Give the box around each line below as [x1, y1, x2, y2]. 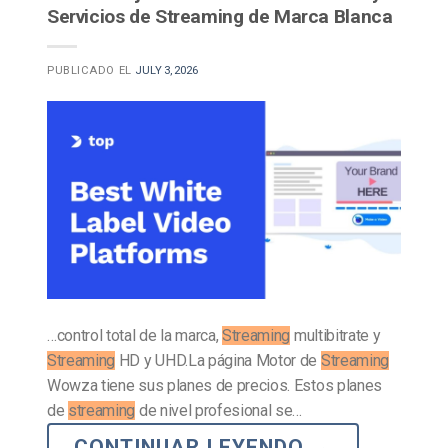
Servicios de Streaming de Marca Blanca [47, 4, 393, 28]
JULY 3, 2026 [135, 63, 198, 77]
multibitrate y [290, 325, 381, 345]
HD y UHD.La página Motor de [115, 350, 321, 370]
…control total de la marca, [47, 325, 223, 345]
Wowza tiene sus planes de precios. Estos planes [47, 375, 382, 395]
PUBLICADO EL [47, 63, 136, 77]
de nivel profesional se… [135, 400, 303, 420]
